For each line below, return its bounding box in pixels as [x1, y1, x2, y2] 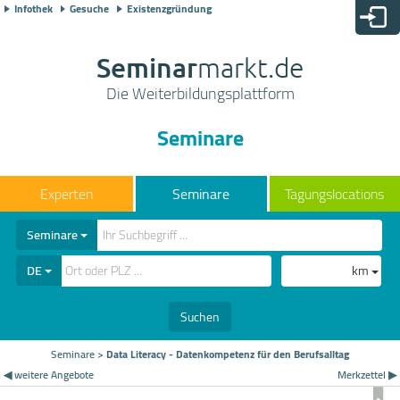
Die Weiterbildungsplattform [105, 79, 295, 108]
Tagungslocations [285, 180, 385, 207]
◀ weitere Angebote [4, 363, 95, 385]
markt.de [197, 51, 304, 84]
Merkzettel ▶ [337, 363, 396, 385]
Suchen [180, 304, 220, 329]
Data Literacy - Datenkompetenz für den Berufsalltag [106, 343, 349, 364]
